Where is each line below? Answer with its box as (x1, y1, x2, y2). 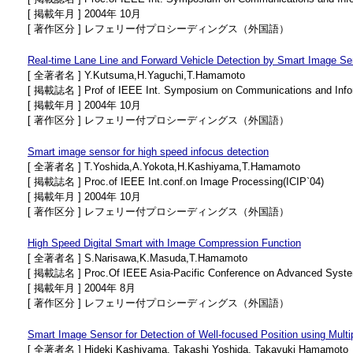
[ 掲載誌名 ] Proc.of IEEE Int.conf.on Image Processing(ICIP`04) (28, 176, 324, 188)
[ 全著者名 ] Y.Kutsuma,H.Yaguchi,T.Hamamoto (28, 69, 245, 81)
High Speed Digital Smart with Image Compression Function (28, 237, 301, 249)
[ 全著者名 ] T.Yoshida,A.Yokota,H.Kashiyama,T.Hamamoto (28, 161, 300, 173)
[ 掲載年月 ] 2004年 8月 (28, 282, 136, 294)
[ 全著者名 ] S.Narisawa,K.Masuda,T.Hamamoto (28, 252, 247, 264)
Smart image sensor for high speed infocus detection (28, 146, 269, 158)
